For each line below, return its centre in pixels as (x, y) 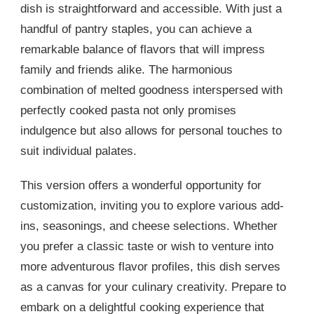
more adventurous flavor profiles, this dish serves (150, 267)
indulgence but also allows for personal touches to (151, 131)
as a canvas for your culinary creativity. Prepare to (153, 287)
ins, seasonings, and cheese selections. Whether (149, 226)
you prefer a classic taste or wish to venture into (147, 247)
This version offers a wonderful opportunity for (141, 186)
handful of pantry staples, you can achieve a (136, 29)
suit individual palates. (78, 151)
